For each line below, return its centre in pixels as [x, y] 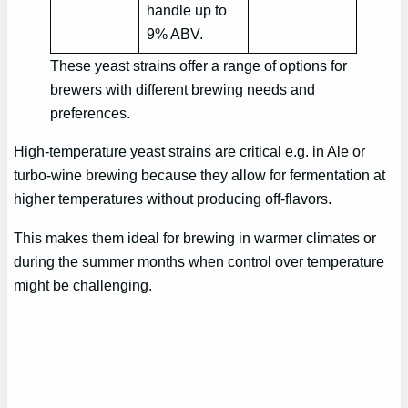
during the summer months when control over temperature [199, 261]
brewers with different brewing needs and [183, 90]
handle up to [187, 10]
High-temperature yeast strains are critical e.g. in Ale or [190, 152]
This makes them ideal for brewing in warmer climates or [195, 237]
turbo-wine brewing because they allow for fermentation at [200, 175]
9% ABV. [175, 34]
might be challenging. [83, 285]
